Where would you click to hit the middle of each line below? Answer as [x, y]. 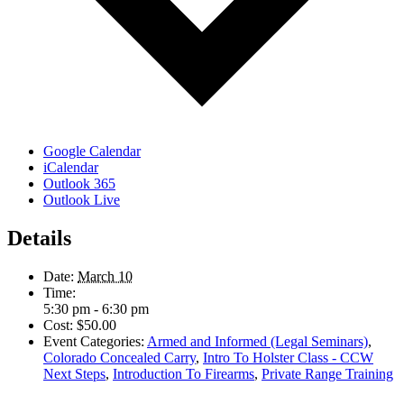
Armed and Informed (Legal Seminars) [257, 341]
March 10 [105, 276]
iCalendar [71, 168]
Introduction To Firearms [184, 373]
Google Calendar [92, 151]
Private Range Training [327, 373]
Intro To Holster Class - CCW [288, 357]
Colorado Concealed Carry [119, 357]
